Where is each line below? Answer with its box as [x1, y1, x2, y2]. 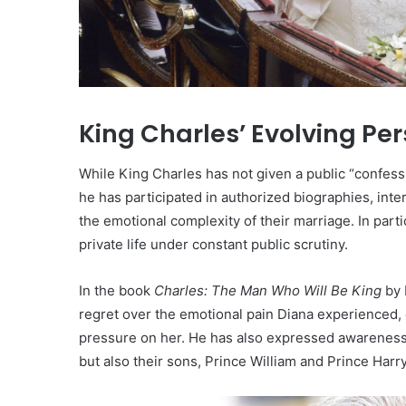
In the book [79, 282, 154, 300]
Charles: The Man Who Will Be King [154, 282, 382, 300]
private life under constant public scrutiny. [79, 236, 348, 254]
